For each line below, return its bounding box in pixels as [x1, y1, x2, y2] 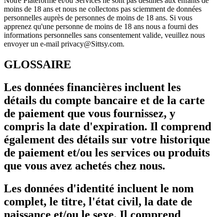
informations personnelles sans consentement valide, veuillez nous [4, 31, 205, 39]
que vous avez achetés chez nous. [4, 159, 165, 172]
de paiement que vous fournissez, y [4, 107, 175, 120]
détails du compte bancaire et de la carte [4, 93, 205, 107]
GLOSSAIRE [4, 58, 71, 71]
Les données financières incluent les [4, 80, 181, 93]
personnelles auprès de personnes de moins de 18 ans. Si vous [4, 14, 192, 22]
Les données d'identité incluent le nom [4, 182, 194, 195]
